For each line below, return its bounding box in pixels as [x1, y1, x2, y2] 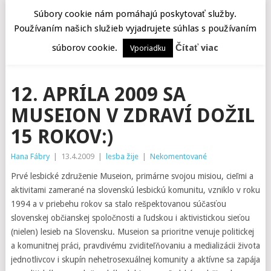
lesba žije [105, 152, 139, 161]
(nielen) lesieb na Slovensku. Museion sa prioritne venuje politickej [10, 227, 254, 237]
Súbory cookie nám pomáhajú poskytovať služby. [34, 8, 237, 20]
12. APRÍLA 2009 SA [10, 83, 186, 106]
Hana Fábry [10, 152, 50, 161]
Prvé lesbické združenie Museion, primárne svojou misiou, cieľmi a [10, 171, 253, 181]
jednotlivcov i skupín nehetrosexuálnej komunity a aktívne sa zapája [10, 255, 260, 264]
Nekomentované [149, 152, 207, 161]
